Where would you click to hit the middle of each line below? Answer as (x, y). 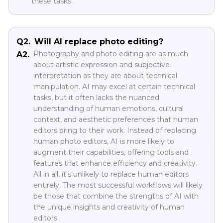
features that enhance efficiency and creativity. (115, 163)
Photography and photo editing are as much (111, 54)
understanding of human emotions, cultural (109, 108)
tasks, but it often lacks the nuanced (96, 97)
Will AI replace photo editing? (99, 41)
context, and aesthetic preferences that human (116, 119)
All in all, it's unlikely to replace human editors (111, 174)
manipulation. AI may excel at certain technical (114, 86)
